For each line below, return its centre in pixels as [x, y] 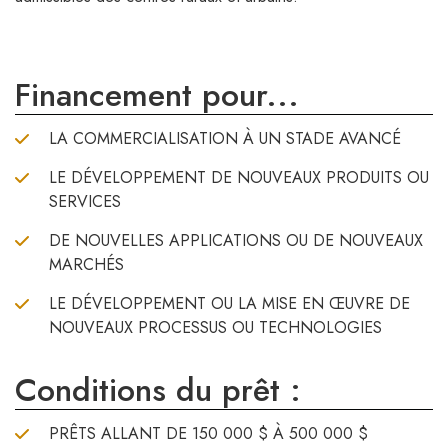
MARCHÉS [86, 265]
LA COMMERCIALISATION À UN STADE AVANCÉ [225, 139]
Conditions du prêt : [158, 390]
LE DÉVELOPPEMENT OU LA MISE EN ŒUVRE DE [229, 304]
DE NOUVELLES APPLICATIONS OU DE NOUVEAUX [236, 241]
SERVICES [85, 202]
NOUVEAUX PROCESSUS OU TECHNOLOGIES [215, 328]
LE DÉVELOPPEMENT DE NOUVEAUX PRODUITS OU [239, 178]
